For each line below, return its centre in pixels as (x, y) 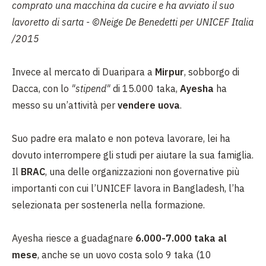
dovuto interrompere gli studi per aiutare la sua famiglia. (133, 155)
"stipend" (91, 88)
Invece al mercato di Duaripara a (83, 72)
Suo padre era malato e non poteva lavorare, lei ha (121, 138)
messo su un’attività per (65, 105)
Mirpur (170, 72)
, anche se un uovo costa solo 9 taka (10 (124, 255)
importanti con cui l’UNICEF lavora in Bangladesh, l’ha (128, 188)
